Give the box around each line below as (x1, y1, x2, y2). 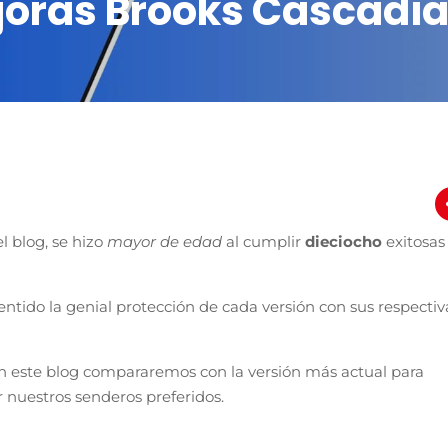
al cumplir (226, 231, 305, 251)
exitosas (386, 231, 445, 251)
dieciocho (305, 231, 386, 251)
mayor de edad (107, 231, 226, 251)
